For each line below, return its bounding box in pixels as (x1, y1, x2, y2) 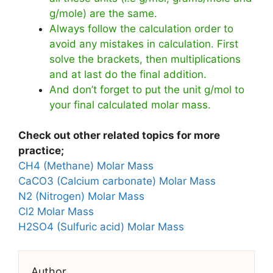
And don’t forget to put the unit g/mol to (49, 83, 244, 96)
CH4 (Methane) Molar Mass (18, 160, 154, 172)
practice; (18, 144, 64, 157)
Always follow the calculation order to (49, 22, 233, 35)
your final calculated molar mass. (49, 98, 211, 111)
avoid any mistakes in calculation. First (49, 37, 238, 50)
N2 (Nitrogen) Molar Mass (18, 190, 144, 203)
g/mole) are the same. (49, 7, 160, 19)
